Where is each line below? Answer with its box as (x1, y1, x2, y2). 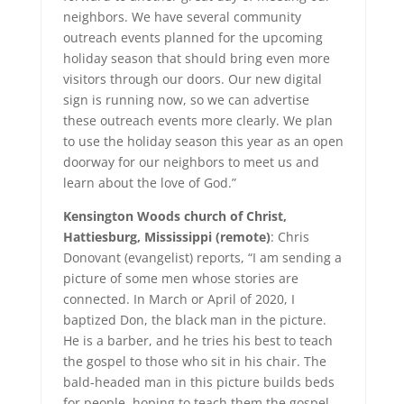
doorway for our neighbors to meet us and (62, 153, 319, 170)
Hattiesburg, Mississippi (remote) (62, 228, 271, 245)
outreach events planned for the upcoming (62, 29, 323, 46)
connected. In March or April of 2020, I (62, 290, 295, 308)
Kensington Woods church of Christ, (62, 207, 287, 225)
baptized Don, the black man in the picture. (62, 311, 326, 328)
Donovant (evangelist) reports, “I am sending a (62, 249, 342, 266)
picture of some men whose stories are (62, 270, 298, 287)
